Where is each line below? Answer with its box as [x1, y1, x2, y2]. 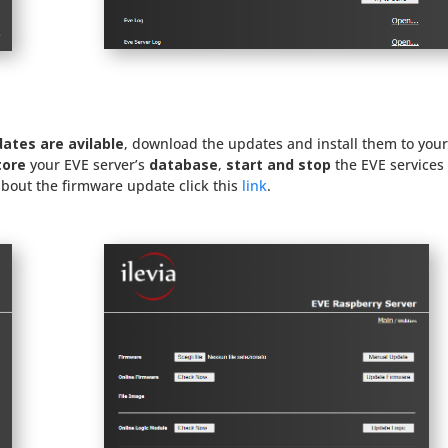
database [149, 155, 219, 175]
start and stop [226, 155, 332, 175]
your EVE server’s [26, 155, 150, 175]
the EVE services [331, 155, 445, 175]
